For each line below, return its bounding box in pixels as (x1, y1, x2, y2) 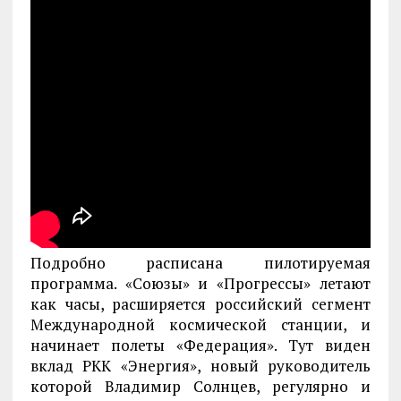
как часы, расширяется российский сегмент (30, 294, 371, 314)
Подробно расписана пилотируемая (30, 252, 371, 273)
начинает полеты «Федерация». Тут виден (30, 335, 371, 355)
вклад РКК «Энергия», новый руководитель (30, 355, 371, 376)
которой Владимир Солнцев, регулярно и (30, 376, 371, 397)
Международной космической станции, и (30, 314, 371, 335)
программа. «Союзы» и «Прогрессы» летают (30, 273, 371, 294)
